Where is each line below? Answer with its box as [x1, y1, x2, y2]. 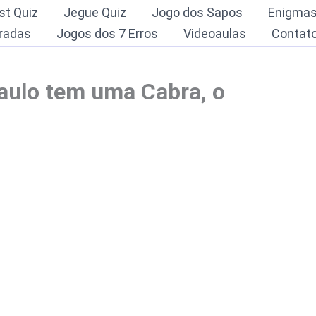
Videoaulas [183, 25, 246, 41]
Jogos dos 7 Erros [56, 25, 158, 41]
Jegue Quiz [63, 4, 126, 20]
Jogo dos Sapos [151, 4, 243, 20]
